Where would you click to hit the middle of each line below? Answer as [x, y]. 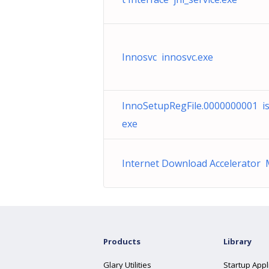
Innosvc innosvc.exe [168, 57]
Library [237, 241]
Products [122, 241]
